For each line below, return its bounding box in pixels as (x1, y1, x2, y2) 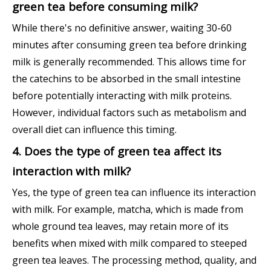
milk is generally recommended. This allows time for (12, 55, 246, 69)
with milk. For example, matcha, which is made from (12, 203, 243, 217)
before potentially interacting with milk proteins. (12, 89, 232, 103)
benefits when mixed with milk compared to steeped (12, 237, 247, 250)
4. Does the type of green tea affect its (12, 143, 221, 159)
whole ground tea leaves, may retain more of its (12, 220, 229, 233)
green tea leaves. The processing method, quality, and (12, 253, 256, 267)
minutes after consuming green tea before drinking (12, 38, 247, 52)
